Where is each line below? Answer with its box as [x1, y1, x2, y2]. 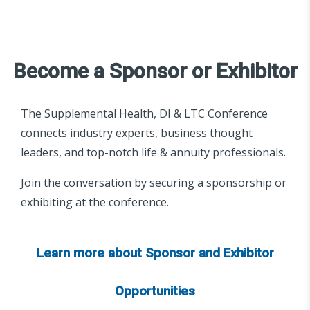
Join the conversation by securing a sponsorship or [21, 175, 286, 191]
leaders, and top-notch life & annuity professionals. [21, 145, 286, 161]
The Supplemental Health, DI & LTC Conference [21, 106, 268, 122]
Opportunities [115, 284, 195, 300]
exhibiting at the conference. [21, 194, 169, 210]
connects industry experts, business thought [21, 125, 253, 141]
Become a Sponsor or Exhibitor [12, 59, 298, 84]
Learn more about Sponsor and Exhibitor [36, 246, 274, 262]
